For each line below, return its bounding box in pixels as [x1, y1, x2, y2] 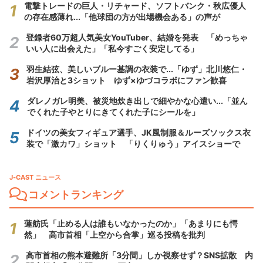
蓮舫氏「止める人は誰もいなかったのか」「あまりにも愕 [24, 218, 238, 228]
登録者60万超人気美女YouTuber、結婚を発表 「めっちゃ [26, 32, 248, 42]
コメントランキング [28, 188, 123, 201]
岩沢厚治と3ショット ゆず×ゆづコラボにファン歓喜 [26, 75, 227, 85]
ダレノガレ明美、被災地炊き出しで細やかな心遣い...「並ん [27, 95, 248, 106]
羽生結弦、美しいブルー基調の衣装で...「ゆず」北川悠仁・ [26, 63, 247, 74]
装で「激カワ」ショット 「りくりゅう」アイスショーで [26, 138, 240, 149]
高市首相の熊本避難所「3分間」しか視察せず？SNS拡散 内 [26, 249, 253, 260]
